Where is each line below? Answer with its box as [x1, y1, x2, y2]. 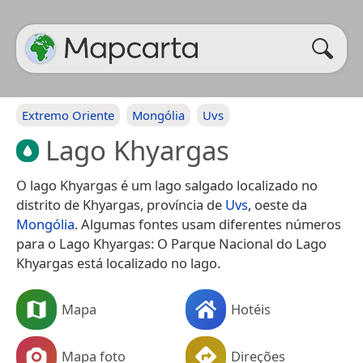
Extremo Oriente [22, 107, 114, 123]
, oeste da [248, 194, 307, 214]
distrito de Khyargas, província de [16, 194, 225, 214]
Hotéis [231, 299, 271, 318]
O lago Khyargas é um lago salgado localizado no [16, 175, 318, 194]
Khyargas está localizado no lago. [16, 253, 220, 272]
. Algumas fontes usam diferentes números [75, 214, 341, 233]
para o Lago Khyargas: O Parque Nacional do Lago [16, 233, 327, 253]
